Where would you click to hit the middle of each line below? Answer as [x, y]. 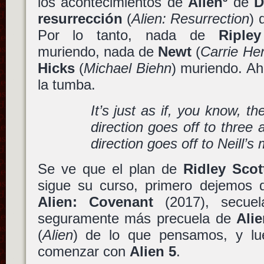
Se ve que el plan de [110, 169]
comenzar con [83, 252]
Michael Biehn [128, 68]
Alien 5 [153, 252]
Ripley [240, 35]
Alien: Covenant [95, 202]
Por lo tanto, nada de [128, 35]
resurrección [80, 19]
